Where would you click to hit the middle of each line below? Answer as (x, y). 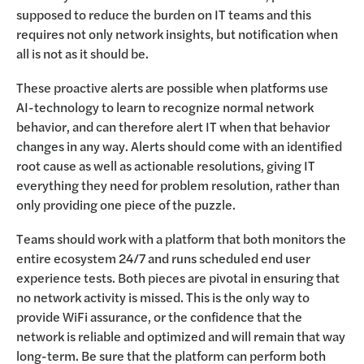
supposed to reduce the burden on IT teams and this (164, 14)
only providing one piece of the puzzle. (126, 204)
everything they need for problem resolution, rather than (178, 185)
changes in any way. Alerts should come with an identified (179, 146)
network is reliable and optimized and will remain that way (181, 336)
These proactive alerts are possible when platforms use (172, 87)
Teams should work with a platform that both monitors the (181, 238)
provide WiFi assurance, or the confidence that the (159, 316)
